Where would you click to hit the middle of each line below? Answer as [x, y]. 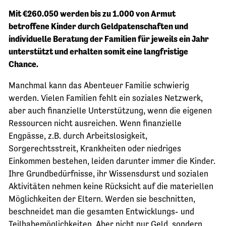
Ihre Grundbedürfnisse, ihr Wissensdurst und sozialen [108, 174]
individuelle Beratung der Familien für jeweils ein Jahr [109, 39]
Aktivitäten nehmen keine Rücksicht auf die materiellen [111, 186]
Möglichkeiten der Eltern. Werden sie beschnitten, [102, 199]
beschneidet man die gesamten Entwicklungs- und [101, 212]
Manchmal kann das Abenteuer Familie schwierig [99, 86]
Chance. [23, 64]
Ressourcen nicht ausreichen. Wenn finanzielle [95, 123]
